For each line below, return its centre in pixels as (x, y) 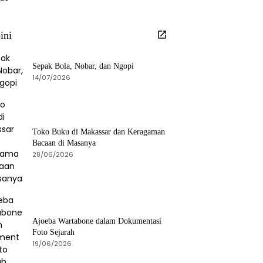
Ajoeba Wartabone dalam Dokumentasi (97, 221)
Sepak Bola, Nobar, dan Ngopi (83, 66)
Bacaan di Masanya (64, 143)
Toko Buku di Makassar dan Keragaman (99, 131)
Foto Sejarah (53, 232)
